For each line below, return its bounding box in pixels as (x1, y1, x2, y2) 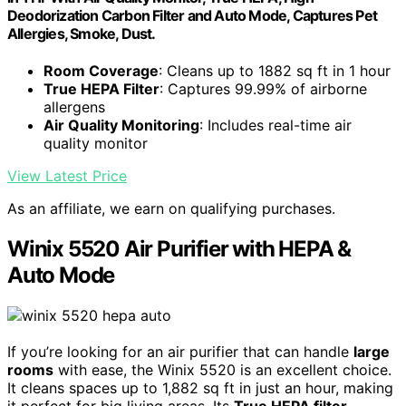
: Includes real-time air (199, 116, 352, 135)
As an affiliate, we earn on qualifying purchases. (7, 199, 335, 218)
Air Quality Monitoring (43, 116, 199, 135)
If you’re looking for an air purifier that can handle (7, 342, 353, 361)
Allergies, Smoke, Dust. (7, 24, 156, 43)
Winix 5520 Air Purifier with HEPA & (7, 236, 351, 262)
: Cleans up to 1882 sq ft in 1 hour (159, 62, 391, 81)
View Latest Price (7, 167, 127, 186)
